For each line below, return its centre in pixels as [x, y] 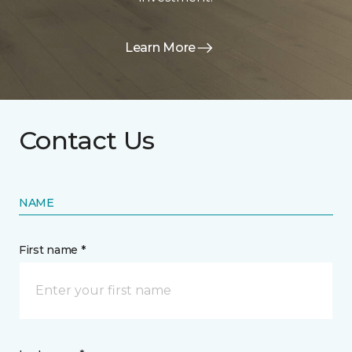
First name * [52, 250]
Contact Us [87, 140]
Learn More [160, 48]
